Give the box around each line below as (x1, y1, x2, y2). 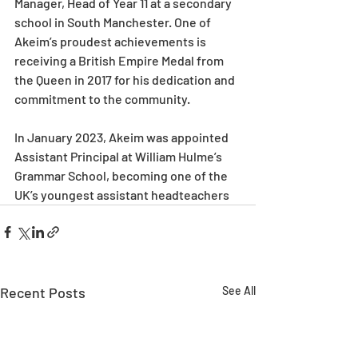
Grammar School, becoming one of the (14, 168, 230, 183)
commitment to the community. (14, 91, 190, 106)
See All (222, 284, 256, 297)
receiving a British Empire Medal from (14, 53, 226, 68)
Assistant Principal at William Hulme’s (14, 149, 225, 164)
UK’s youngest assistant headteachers (14, 187, 229, 202)
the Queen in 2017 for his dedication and (14, 72, 237, 87)
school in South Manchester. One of (14, 14, 213, 30)
